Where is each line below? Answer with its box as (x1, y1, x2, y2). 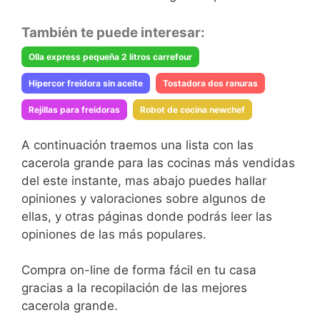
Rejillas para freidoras (29, 104, 120, 115)
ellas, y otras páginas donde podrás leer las (21, 209, 272, 224)
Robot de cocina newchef (140, 104, 245, 115)
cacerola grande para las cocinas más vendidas (21, 155, 295, 170)
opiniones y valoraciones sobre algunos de (21, 191, 266, 206)
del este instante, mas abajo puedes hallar (21, 173, 266, 188)
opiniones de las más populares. (21, 226, 206, 241)
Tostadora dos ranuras (163, 77, 258, 89)
